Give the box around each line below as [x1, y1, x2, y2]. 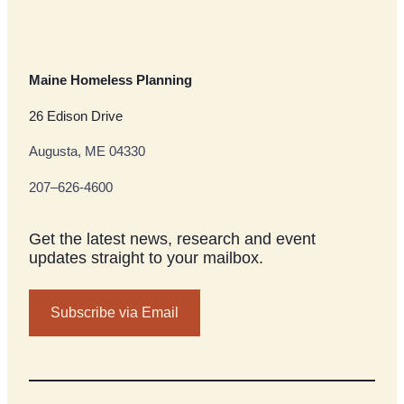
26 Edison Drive [29, 108, 123, 124]
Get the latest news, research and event [29, 230, 316, 249]
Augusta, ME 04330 [29, 144, 145, 160]
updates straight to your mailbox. [29, 249, 263, 268]
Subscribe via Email [50, 305, 179, 321]
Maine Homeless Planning [29, 72, 192, 87]
